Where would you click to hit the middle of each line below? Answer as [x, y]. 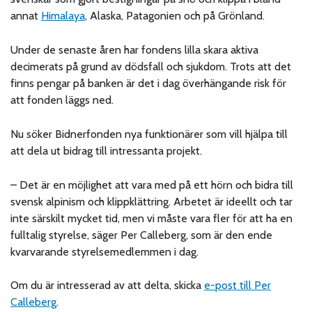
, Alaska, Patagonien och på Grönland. [175, 16]
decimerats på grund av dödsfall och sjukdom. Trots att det [151, 66]
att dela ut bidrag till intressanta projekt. [107, 150]
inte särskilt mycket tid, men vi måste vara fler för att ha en [152, 218]
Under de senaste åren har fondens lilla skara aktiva [135, 49]
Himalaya [63, 16]
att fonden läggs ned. [62, 100]
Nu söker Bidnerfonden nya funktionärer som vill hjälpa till [149, 134]
